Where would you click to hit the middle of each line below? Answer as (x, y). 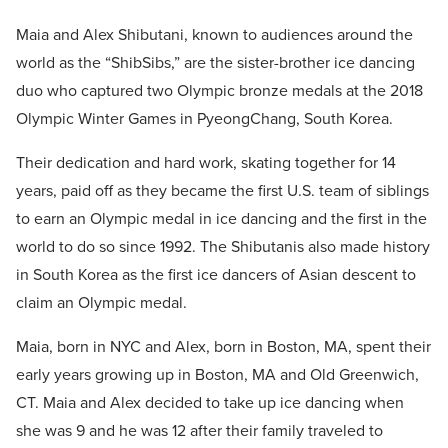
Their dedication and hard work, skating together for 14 (206, 163)
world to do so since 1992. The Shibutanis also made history (223, 247)
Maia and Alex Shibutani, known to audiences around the (214, 35)
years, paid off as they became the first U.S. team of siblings (222, 191)
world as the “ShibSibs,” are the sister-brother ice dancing (215, 63)
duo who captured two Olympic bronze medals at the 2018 (219, 91)
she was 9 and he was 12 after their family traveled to (199, 431)
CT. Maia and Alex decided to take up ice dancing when (210, 403)
